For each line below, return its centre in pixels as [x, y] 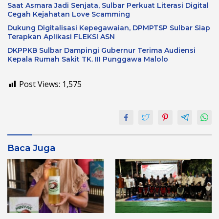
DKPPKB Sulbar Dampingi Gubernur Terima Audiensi [101, 51]
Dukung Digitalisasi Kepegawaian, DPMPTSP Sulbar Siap [109, 28]
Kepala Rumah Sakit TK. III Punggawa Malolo [88, 59]
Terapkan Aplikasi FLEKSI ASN [61, 37]
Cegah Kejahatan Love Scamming [69, 14]
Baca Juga [31, 148]
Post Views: [40, 84]
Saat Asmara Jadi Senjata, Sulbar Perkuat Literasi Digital [108, 6]
